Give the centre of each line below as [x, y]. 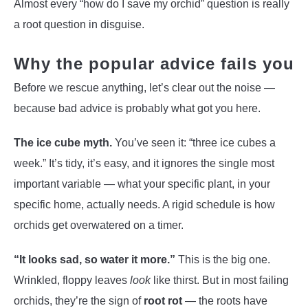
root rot [163, 300]
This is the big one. [223, 259]
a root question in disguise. [79, 24]
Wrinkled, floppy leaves [72, 280]
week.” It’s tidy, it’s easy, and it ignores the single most [144, 163]
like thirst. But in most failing [220, 280]
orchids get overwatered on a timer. [99, 225]
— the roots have [225, 300]
